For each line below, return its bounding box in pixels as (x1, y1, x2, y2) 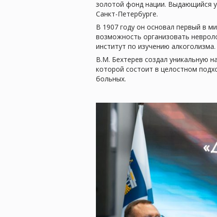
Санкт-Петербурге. (96, 9, 158, 18)
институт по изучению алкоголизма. (96, 42, 216, 51)
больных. (96, 74, 126, 83)
